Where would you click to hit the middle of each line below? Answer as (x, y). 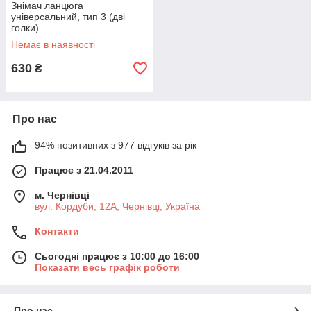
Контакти (57, 231)
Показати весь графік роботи (107, 267)
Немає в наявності (53, 44)
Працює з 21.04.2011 (84, 170)
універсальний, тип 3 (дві (68, 17)
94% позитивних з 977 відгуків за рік (116, 145)
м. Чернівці (62, 195)
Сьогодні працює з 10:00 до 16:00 (117, 256)
